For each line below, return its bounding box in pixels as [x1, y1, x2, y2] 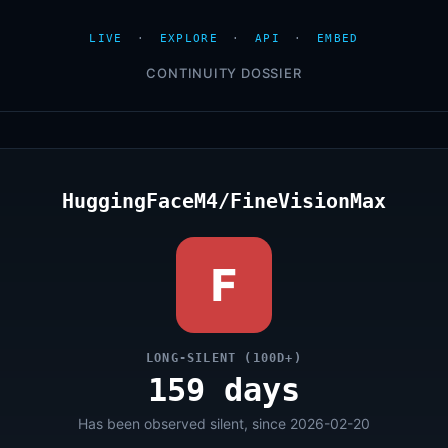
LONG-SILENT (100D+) [146, 351, 302, 365]
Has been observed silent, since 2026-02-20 [78, 415, 370, 432]
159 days [148, 371, 300, 409]
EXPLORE [159, 32, 218, 45]
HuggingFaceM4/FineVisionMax [62, 189, 386, 213]
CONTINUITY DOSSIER [146, 65, 302, 81]
